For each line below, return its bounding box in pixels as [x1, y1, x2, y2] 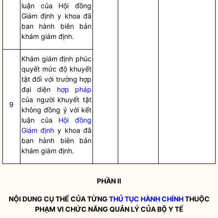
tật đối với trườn [21, 75, 73, 83]
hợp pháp [56, 85, 92, 93]
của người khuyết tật [21, 95, 92, 104]
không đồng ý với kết [21, 106, 92, 114]
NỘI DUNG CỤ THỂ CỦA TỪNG [8, 195, 109, 203]
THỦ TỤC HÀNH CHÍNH [109, 195, 183, 203]
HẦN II [101, 177, 121, 185]
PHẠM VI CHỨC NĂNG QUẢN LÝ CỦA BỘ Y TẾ [35, 205, 183, 213]
